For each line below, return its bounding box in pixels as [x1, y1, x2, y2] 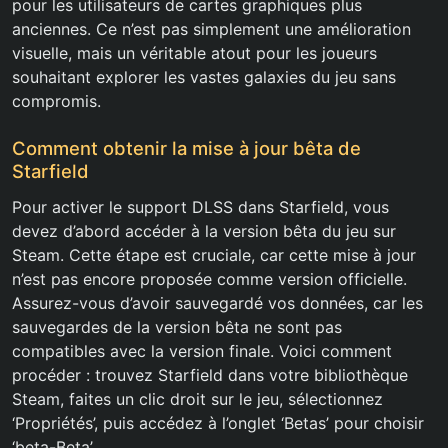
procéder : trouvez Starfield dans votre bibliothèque [12, 365, 408, 386]
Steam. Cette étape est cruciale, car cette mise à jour [12, 245, 416, 266]
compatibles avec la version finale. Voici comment [12, 341, 392, 362]
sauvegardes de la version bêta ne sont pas [12, 317, 342, 338]
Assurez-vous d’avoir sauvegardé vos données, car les [12, 293, 423, 314]
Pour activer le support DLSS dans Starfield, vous [12, 197, 389, 218]
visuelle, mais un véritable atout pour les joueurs [12, 43, 377, 64]
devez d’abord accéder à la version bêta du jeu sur [12, 221, 396, 242]
